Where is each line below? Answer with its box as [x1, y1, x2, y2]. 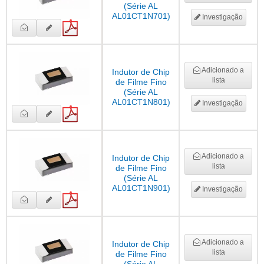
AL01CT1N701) [111, 11, 170, 21]
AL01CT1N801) [111, 97, 170, 107]
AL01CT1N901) [111, 183, 170, 193]
